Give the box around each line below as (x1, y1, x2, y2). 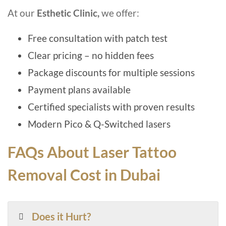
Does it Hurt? (32, 210, 91, 223)
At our (8, 7, 37, 19)
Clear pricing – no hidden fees (28, 49, 154, 62)
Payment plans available (28, 84, 131, 96)
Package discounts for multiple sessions (28, 67, 195, 79)
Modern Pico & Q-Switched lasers (28, 118, 171, 130)
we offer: (99, 7, 139, 19)
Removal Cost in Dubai (8, 165, 160, 184)
